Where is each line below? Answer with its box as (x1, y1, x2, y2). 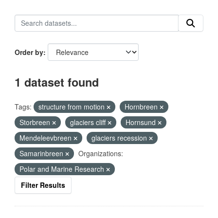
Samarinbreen (19, 148, 65, 158)
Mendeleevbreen (19, 133, 73, 143)
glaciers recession (91, 133, 149, 143)
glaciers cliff (70, 117, 108, 127)
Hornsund (126, 117, 158, 127)
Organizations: (78, 148, 123, 158)
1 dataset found (15, 74, 99, 90)
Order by (15, 47, 43, 57)
